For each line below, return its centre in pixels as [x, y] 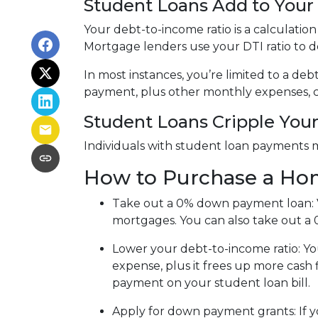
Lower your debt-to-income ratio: [208, 249]
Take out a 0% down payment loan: [214, 203]
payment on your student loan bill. [211, 283]
